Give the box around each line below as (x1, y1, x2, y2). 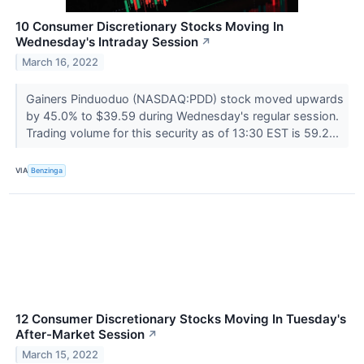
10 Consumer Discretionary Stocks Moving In (15, 18, 284, 34)
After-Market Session (15, 327, 145, 343)
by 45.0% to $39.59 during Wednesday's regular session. (25, 108, 339, 123)
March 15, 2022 (22, 348, 99, 361)
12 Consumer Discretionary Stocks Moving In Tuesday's (15, 311, 346, 327)
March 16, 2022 (22, 55, 99, 68)
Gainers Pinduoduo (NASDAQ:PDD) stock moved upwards (25, 91, 344, 106)
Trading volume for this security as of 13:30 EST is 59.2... (25, 125, 342, 140)
